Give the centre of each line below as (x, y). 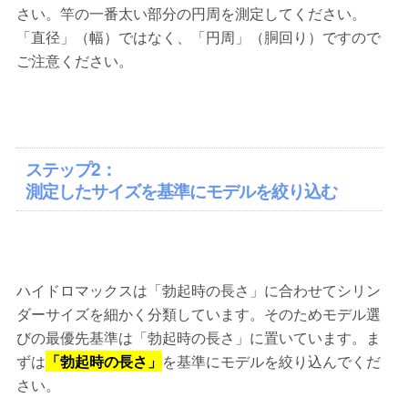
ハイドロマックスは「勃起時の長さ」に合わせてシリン (199, 291)
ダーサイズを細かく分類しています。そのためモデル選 (199, 314)
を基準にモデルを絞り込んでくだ (272, 362)
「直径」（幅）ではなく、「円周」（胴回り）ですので (199, 37)
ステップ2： (71, 169)
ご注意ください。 (75, 61)
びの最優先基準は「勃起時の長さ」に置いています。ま (199, 338)
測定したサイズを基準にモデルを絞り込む (182, 191)
